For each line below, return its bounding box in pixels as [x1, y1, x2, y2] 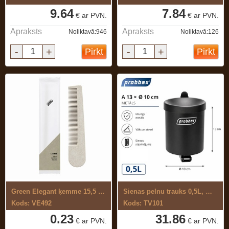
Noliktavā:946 [68, 28, 107, 35]
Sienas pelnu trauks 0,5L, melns [205, 188, 212, 195]
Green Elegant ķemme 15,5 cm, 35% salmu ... [98, 188, 105, 195]
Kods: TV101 [123, 199, 163, 207]
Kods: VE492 [11, 199, 52, 207]
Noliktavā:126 [180, 28, 219, 35]
